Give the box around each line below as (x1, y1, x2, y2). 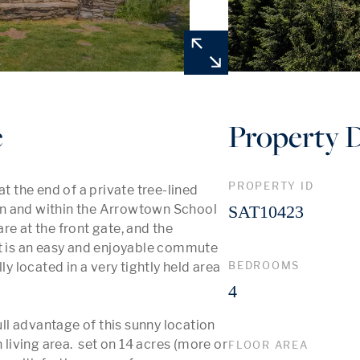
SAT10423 (228, 202, 304, 222)
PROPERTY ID (228, 179, 314, 192)
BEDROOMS (228, 259, 301, 272)
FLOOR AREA (228, 338, 309, 351)
